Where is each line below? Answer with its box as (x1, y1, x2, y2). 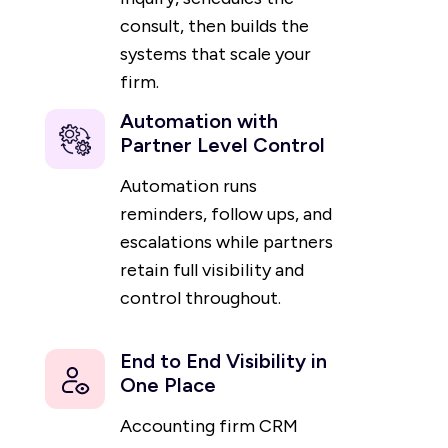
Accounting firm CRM (120, 415, 298, 438)
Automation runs (120, 175, 257, 198)
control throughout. (120, 287, 281, 310)
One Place (120, 373, 216, 398)
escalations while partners (120, 231, 333, 254)
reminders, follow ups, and (120, 203, 332, 226)
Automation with (120, 109, 278, 134)
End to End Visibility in (120, 349, 327, 374)
